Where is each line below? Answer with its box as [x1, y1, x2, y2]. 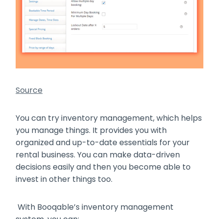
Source [16, 85, 43, 96]
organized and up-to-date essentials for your [16, 137, 190, 149]
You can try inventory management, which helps [16, 112, 202, 124]
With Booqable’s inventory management [16, 201, 174, 213]
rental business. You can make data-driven [16, 149, 180, 161]
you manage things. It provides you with [16, 125, 167, 136]
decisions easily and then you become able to [16, 161, 191, 173]
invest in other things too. [16, 174, 114, 185]
